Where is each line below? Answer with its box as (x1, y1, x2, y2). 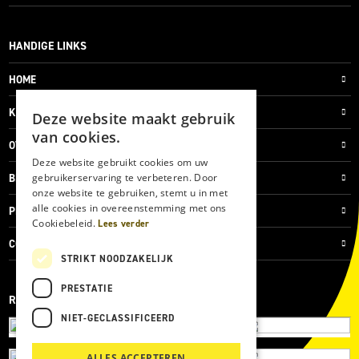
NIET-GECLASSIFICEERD (61, 311, 175, 325)
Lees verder (98, 217, 150, 230)
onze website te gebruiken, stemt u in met (32, 186, 228, 200)
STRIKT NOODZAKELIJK (61, 252, 174, 265)
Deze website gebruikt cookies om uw (32, 155, 208, 169)
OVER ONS (8, 138, 56, 152)
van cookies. (32, 127, 121, 147)
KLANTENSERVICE (8, 105, 94, 119)
